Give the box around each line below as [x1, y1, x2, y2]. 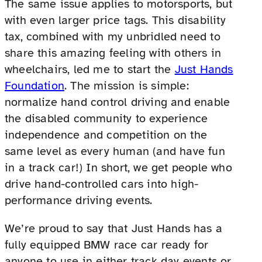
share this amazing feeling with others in [5, 45, 222, 60]
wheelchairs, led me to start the [5, 61, 175, 77]
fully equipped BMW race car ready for [5, 237, 209, 252]
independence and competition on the [5, 127, 208, 142]
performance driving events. [5, 192, 153, 208]
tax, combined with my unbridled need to [5, 29, 220, 44]
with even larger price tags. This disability [5, 12, 226, 27]
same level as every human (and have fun [5, 143, 225, 158]
